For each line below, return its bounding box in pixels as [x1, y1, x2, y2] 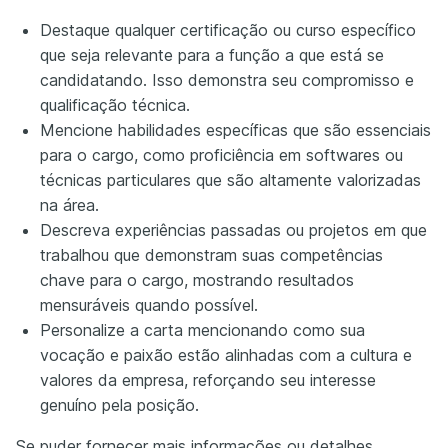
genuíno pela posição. [40, 395, 199, 416]
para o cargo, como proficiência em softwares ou [40, 145, 403, 166]
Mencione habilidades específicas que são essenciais [40, 120, 431, 141]
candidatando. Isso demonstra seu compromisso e [40, 70, 414, 91]
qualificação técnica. [40, 95, 190, 116]
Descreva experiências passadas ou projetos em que [40, 220, 427, 241]
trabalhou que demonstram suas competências [40, 245, 383, 266]
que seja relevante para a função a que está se [40, 45, 384, 66]
